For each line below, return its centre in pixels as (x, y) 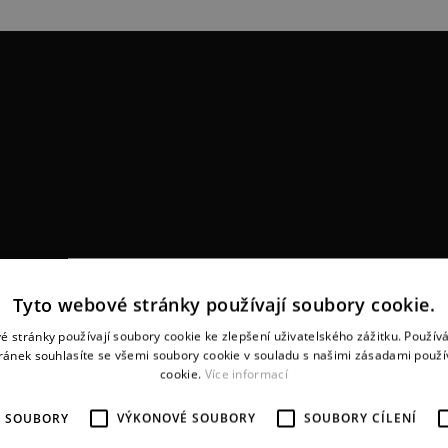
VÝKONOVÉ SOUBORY (186, 417)
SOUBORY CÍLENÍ (360, 417)
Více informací (246, 373)
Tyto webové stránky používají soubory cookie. (224, 304)
